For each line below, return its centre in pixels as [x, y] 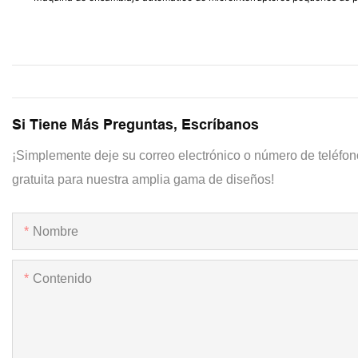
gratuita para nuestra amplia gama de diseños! [143, 180]
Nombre [56, 232]
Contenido [62, 279]
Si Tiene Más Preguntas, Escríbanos [135, 125]
